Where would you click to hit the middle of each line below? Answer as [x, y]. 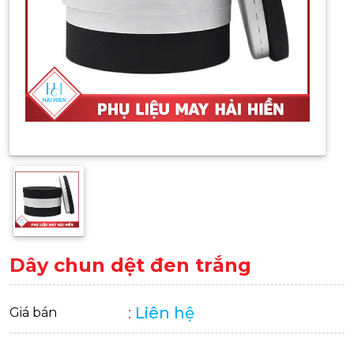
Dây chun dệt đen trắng [130, 265]
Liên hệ [165, 313]
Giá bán [33, 313]
